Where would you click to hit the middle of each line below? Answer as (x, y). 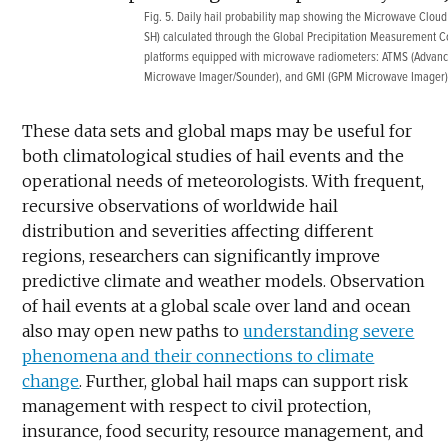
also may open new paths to (133, 330)
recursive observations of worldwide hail (180, 205)
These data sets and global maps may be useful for (217, 130)
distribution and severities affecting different (198, 230)
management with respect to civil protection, (197, 405)
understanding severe (329, 330)
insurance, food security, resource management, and (223, 430)
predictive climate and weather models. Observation (224, 280)
